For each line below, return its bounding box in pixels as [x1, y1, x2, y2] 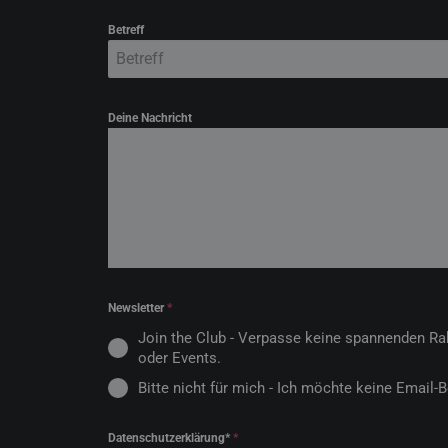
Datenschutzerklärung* [108, 431, 233, 445]
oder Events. [138, 349, 221, 367]
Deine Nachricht [108, 111, 192, 125]
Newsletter [108, 301, 167, 315]
